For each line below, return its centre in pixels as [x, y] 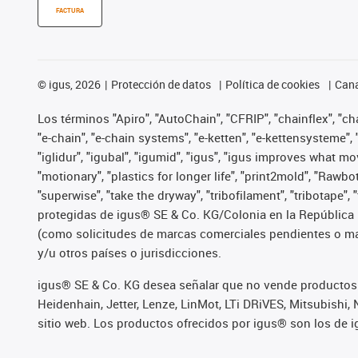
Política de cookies [273, 84]
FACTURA [70, 10]
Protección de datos [161, 84]
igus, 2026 [74, 84]
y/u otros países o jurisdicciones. [129, 252]
